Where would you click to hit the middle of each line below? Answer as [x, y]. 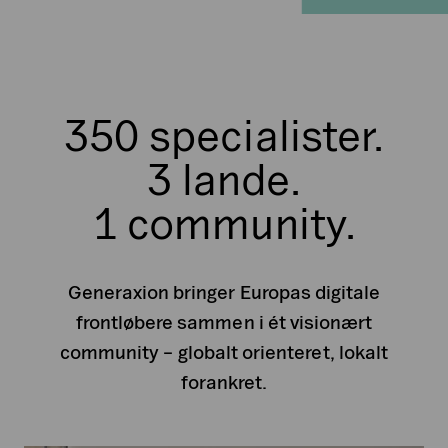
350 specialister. [224, 135]
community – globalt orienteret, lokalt [224, 352]
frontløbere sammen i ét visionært [224, 322]
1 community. [224, 223]
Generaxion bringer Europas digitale [224, 292]
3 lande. [224, 179]
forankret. [224, 382]
